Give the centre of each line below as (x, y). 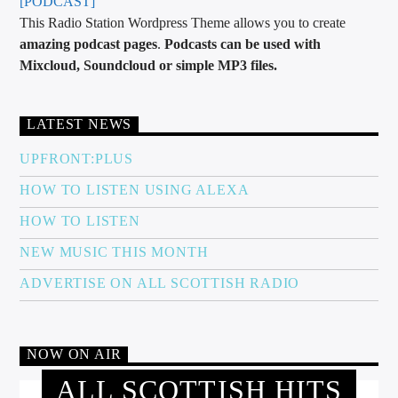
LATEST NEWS (80, 124)
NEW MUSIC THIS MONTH (114, 251)
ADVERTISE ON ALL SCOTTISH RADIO (160, 283)
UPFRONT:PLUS (77, 158)
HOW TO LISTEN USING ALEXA (135, 189)
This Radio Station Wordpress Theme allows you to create (183, 22)
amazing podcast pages (89, 44)
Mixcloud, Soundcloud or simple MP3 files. (149, 65)
